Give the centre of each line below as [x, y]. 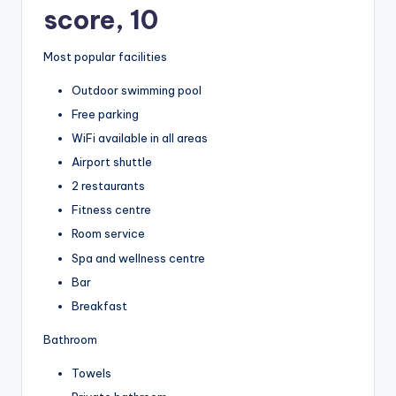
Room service [108, 234]
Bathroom [70, 339]
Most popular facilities [105, 56]
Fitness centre [111, 210]
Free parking [105, 114]
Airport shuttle [112, 162]
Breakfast [99, 305]
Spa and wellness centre [138, 258]
